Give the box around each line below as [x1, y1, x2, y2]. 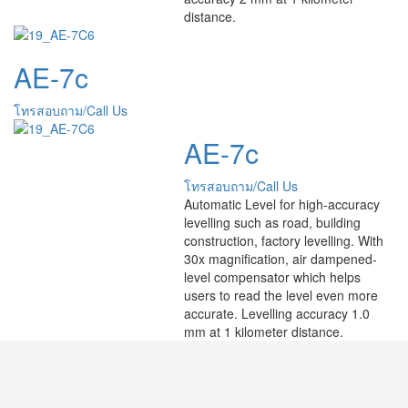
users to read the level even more [183, 285, 378, 304]
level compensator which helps [183, 267, 361, 286]
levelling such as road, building [183, 212, 361, 231]
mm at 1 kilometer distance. [183, 321, 343, 341]
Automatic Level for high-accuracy [183, 194, 380, 213]
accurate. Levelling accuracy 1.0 [183, 303, 370, 322]
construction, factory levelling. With [183, 230, 383, 250]
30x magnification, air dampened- [183, 249, 377, 268]
